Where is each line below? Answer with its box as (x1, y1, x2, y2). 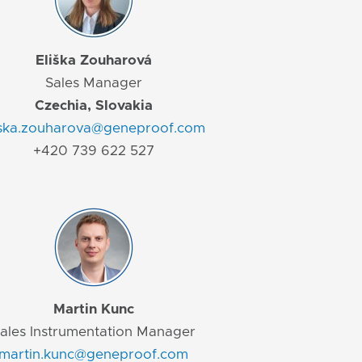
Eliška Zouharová (35, 53, 152, 68)
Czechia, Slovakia (34, 99, 153, 113)
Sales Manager (44, 76, 142, 90)
